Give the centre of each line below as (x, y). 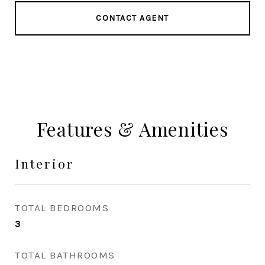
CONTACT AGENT (132, 18)
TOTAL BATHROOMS (65, 255)
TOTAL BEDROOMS (62, 208)
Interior (45, 163)
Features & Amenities (132, 129)
